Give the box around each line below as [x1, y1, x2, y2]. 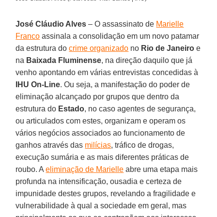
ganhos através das [15, 140, 85, 149]
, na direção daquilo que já [101, 56, 193, 64]
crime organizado [69, 44, 129, 52]
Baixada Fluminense [26, 56, 102, 64]
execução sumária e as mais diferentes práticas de [15, 153, 189, 161]
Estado [58, 104, 85, 113]
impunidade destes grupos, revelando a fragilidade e [15, 189, 196, 198]
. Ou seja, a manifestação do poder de [60, 80, 190, 89]
